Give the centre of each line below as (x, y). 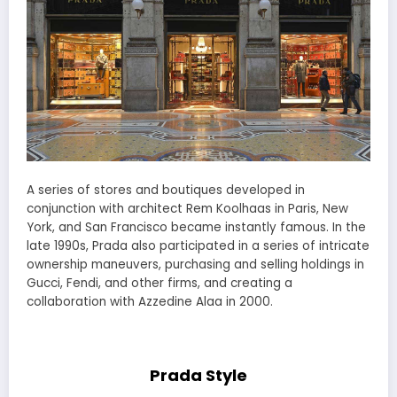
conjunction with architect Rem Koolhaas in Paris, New (187, 209)
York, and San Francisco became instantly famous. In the (196, 228)
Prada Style (198, 376)
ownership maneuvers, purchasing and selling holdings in (195, 265)
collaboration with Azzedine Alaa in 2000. (150, 302)
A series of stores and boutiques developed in (166, 191)
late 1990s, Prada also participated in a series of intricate (198, 246)
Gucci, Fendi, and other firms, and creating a (160, 284)
